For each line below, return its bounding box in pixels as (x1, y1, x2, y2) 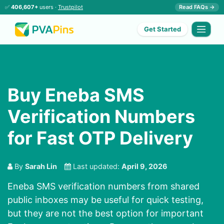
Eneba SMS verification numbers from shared (7, 181, 199, 192)
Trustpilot (58, 3, 83, 10)
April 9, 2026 (121, 162, 167, 171)
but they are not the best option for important (7, 208, 203, 219)
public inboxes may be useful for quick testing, (7, 194, 203, 205)
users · (38, 3, 58, 10)
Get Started (144, 25, 181, 33)
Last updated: (71, 162, 121, 171)
